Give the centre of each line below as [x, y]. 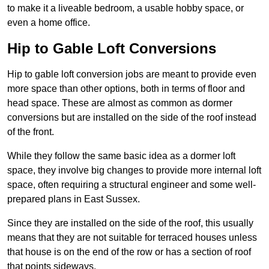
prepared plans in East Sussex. [74, 199]
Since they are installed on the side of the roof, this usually [130, 223]
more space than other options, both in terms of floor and [126, 89]
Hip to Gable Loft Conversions [112, 49]
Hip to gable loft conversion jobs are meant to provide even [132, 74]
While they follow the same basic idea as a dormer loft [121, 156]
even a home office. [49, 23]
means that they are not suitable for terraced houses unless [132, 238]
